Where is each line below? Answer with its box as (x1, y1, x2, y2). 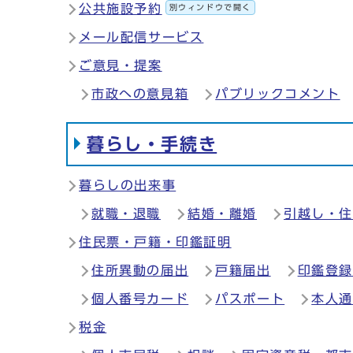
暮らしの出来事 (79, 179, 176, 191)
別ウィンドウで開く (169, 3, 252, 11)
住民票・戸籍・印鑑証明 (79, 236, 232, 248)
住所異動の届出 (91, 264, 189, 277)
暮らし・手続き (87, 136, 217, 153)
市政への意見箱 (91, 87, 189, 100)
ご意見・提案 (79, 59, 162, 72)
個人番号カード (91, 292, 189, 305)
